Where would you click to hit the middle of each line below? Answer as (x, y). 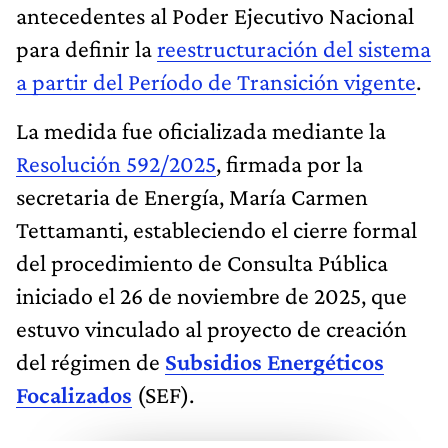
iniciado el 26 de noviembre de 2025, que (211, 295)
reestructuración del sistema (294, 48)
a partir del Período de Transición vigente (216, 81)
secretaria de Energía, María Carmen (192, 196)
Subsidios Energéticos (274, 361)
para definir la (86, 48)
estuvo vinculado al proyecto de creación (211, 328)
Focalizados (74, 394)
